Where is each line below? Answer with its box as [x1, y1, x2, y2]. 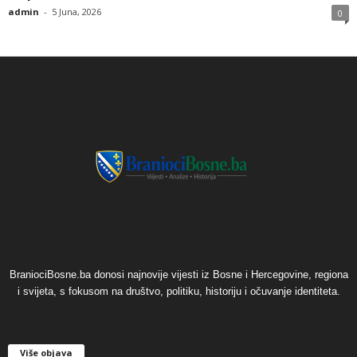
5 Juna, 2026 [52, 6, 101, 18]
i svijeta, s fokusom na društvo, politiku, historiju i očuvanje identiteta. [17, 285, 340, 298]
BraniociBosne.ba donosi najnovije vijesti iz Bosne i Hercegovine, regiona [9, 269, 348, 281]
